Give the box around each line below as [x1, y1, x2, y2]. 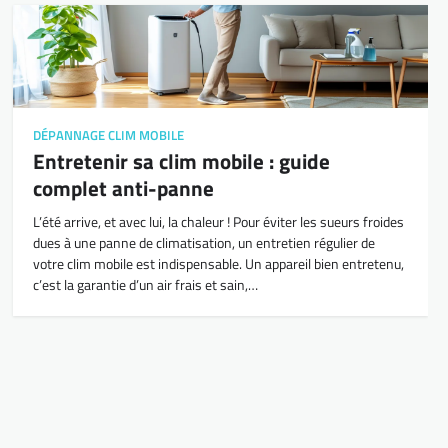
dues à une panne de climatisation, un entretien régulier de [33, 232, 376, 255]
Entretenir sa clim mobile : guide [33, 145, 331, 178]
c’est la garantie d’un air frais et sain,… [33, 274, 259, 297]
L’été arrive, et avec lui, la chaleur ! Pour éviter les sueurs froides [33, 211, 405, 234]
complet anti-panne [33, 172, 215, 205]
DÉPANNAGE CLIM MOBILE [33, 126, 185, 146]
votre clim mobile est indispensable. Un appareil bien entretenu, [33, 253, 405, 276]
